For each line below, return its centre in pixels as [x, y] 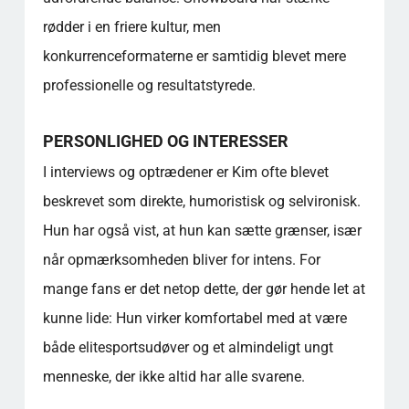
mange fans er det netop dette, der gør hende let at [204, 288]
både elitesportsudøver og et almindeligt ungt [188, 347]
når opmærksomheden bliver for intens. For [181, 259]
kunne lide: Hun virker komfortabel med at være [194, 318]
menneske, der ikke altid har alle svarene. [173, 376]
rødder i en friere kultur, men [131, 26]
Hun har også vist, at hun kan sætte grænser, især [202, 230]
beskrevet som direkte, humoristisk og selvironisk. [201, 201]
